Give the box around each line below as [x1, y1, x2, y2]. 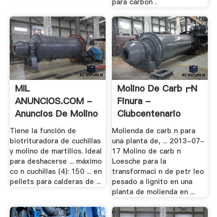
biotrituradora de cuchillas [9, 136, 101, 146]
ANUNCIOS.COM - [15, 95, 92, 108]
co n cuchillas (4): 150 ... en [9, 166, 102, 176]
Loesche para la [112, 156, 167, 166]
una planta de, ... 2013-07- [112, 136, 205, 146]
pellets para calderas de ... [9, 176, 101, 186]
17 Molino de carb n [112, 146, 181, 156]
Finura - [117, 95, 151, 108]
